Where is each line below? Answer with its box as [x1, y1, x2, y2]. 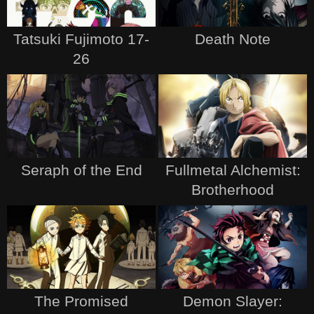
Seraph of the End [20, 161, 142, 178]
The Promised [34, 293, 128, 309]
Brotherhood [191, 181, 274, 198]
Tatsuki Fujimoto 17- [13, 30, 149, 47]
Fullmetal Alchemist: [165, 161, 301, 178]
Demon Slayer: [183, 293, 282, 309]
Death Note [195, 30, 271, 47]
